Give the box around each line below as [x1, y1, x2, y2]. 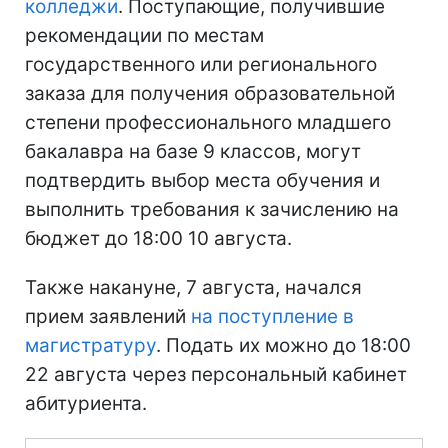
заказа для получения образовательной [25, 81, 395, 105]
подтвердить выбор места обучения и [25, 168, 380, 192]
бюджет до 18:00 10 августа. [25, 226, 292, 250]
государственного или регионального [25, 52, 377, 76]
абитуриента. [25, 391, 147, 415]
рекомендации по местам [25, 23, 264, 47]
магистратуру [25, 333, 156, 357]
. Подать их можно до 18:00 [156, 333, 411, 357]
